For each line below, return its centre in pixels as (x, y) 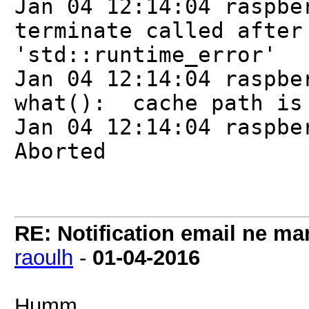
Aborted (60, 151)
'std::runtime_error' (146, 55)
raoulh (44, 257)
